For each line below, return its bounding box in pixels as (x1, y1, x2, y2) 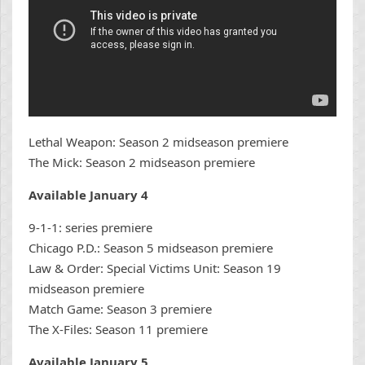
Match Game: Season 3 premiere (29, 301, 212, 318)
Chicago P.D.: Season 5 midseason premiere (29, 240, 273, 257)
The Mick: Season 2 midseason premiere (29, 154, 255, 171)
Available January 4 (29, 187, 148, 204)
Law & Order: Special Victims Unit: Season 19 (29, 260, 281, 277)
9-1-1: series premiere (29, 219, 152, 236)
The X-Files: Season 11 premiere (29, 321, 208, 338)
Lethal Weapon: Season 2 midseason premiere (29, 134, 288, 151)
